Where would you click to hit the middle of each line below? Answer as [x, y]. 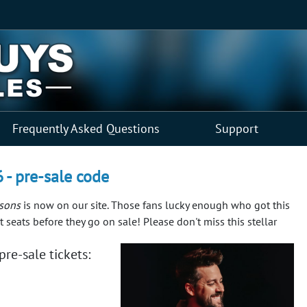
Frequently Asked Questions [86, 128]
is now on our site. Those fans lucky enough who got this [155, 205]
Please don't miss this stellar [210, 221]
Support [237, 128]
